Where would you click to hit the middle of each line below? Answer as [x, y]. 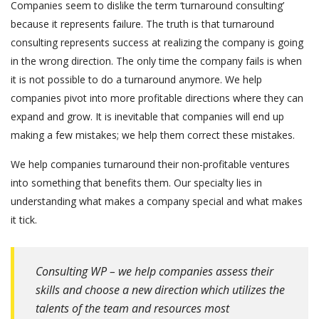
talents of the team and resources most [132, 308]
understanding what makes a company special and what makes [157, 201]
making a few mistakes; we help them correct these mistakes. [153, 135]
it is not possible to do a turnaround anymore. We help [136, 79]
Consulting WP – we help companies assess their [155, 271]
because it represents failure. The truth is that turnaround [142, 24]
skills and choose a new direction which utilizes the [160, 290]
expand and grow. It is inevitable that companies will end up [147, 116]
